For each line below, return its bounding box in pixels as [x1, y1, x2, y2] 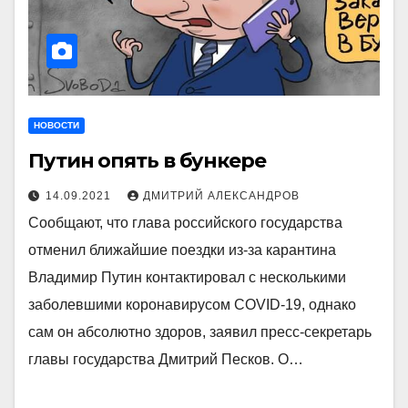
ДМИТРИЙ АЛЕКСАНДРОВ [143, 189, 300, 202]
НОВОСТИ [34, 120, 79, 130]
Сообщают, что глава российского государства [28, 215, 342, 230]
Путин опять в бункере [28, 148, 266, 173]
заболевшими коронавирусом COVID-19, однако [28, 297, 356, 312]
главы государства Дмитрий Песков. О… [28, 352, 303, 367]
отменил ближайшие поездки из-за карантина [28, 242, 336, 258]
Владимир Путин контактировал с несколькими [28, 270, 346, 285]
